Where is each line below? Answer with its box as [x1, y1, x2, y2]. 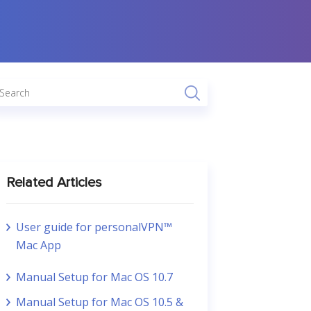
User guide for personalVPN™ [15, 219, 172, 235]
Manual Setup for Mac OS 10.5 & [15, 294, 183, 310]
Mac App [15, 237, 61, 253]
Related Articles [6, 174, 102, 191]
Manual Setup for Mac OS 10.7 [15, 269, 173, 285]
